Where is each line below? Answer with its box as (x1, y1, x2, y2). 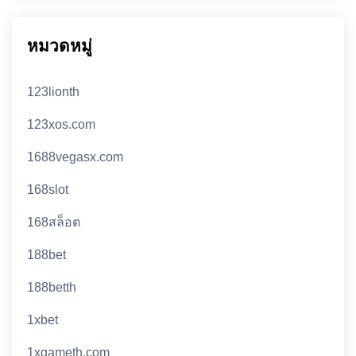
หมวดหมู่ (27, 37, 93, 56)
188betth (27, 281, 77, 295)
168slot (27, 183, 69, 197)
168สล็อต (27, 215, 81, 230)
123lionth (27, 85, 80, 99)
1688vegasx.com (27, 150, 124, 164)
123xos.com (27, 118, 96, 132)
